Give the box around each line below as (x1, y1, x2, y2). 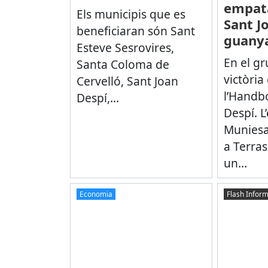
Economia (79, 188, 112, 199)
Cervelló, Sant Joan (76, 72, 178, 89)
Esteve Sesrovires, (76, 39, 174, 56)
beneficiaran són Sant (76, 22, 195, 39)
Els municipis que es (76, 5, 185, 22)
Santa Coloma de (76, 56, 169, 72)
